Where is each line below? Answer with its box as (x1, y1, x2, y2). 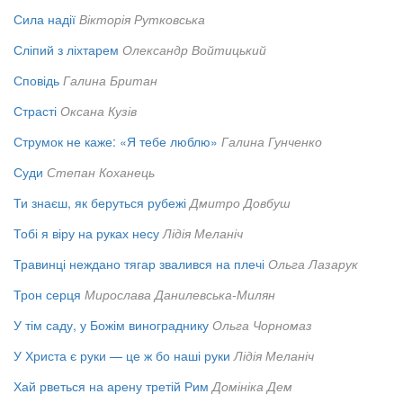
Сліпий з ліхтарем (13, 40, 119, 59)
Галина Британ (63, 71, 157, 90)
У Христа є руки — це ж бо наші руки (13, 346, 230, 365)
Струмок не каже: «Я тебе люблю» (13, 132, 218, 151)
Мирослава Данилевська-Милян (85, 285, 275, 304)
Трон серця (13, 285, 81, 304)
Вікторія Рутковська (79, 10, 205, 29)
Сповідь (13, 71, 59, 90)
